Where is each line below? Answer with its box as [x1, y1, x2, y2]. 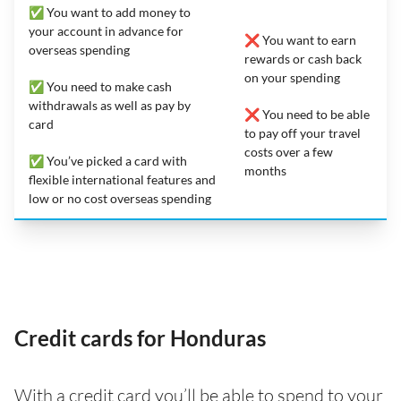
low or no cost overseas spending [29, 190, 214, 206]
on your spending [244, 69, 340, 85]
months [244, 162, 286, 178]
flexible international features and [29, 171, 216, 187]
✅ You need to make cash [29, 78, 172, 94]
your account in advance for [29, 22, 183, 38]
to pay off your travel [244, 124, 361, 141]
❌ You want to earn [244, 31, 356, 47]
